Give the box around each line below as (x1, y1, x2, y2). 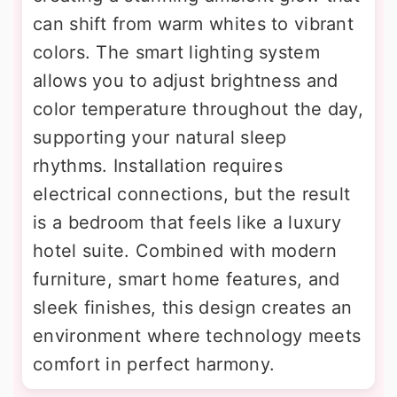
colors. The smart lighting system (33, 42, 320, 64)
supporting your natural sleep (33, 127, 287, 149)
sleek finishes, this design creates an (33, 297, 353, 319)
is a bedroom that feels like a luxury (33, 212, 342, 234)
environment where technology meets (33, 325, 362, 347)
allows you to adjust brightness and (33, 70, 339, 92)
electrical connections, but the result (33, 183, 351, 206)
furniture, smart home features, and (33, 269, 340, 291)
